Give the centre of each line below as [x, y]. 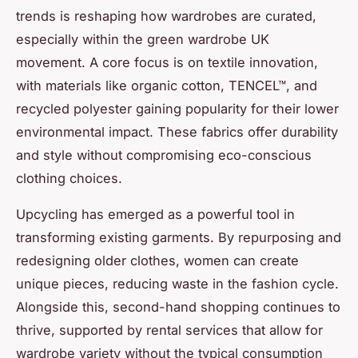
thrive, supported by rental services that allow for [169, 330]
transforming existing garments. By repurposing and [179, 237]
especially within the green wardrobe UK [143, 39]
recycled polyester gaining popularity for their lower [177, 108]
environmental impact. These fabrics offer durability [177, 131]
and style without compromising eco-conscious [164, 155]
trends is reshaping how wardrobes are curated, [166, 16]
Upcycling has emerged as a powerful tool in [155, 214]
